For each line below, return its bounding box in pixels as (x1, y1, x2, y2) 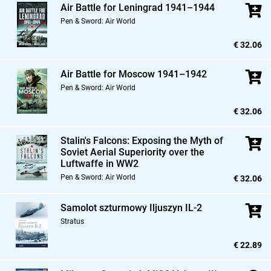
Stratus (60, 217, 84, 226)
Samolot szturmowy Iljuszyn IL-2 (60, 202, 202, 214)
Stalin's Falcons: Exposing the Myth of (60, 135, 223, 147)
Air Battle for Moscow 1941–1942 (60, 68, 207, 80)
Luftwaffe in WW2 (60, 158, 139, 170)
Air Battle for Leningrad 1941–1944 (60, 2, 215, 14)
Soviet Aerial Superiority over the (60, 146, 204, 158)
